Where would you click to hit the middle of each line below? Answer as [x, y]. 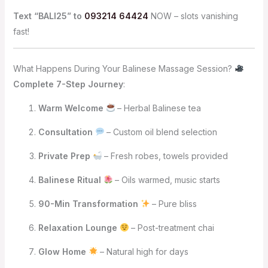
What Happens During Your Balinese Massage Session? [124, 68]
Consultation [65, 132]
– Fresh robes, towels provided [165, 156]
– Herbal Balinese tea [158, 108]
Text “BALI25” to [48, 16]
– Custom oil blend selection [161, 132]
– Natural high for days [143, 251]
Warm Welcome [71, 108]
